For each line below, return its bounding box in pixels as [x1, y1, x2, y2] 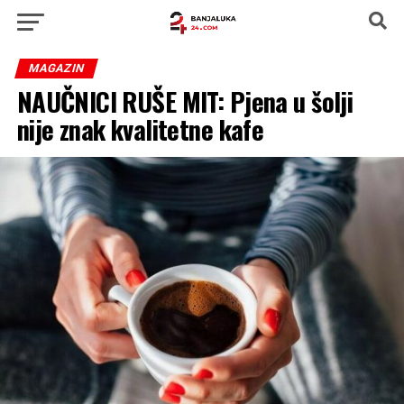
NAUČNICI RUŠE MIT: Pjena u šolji [16, 82, 353, 120]
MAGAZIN [26, 61, 86, 75]
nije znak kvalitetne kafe [16, 110, 264, 148]
